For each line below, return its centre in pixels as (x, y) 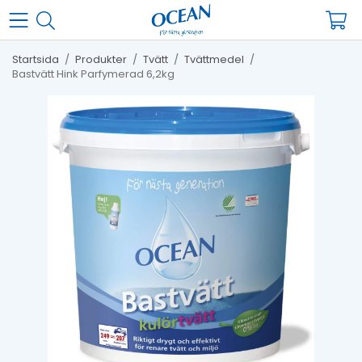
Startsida (36, 59)
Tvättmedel (214, 59)
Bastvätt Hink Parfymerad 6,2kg (93, 74)
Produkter (101, 59)
